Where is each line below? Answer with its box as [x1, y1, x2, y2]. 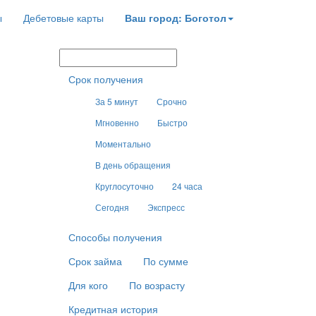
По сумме [142, 254, 188, 268]
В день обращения [95, 159, 171, 171]
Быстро [157, 116, 188, 128]
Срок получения [68, 72, 143, 86]
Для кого [68, 278, 108, 292]
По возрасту [128, 278, 185, 292]
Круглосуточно [95, 180, 154, 192]
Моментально [95, 138, 151, 150]
